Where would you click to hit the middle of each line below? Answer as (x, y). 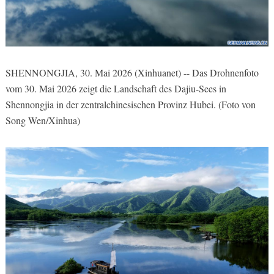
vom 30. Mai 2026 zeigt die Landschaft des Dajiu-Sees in (116, 88)
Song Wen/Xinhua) (43, 120)
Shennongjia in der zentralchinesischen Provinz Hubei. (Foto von (130, 104)
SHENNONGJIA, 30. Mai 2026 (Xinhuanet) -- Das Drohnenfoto (132, 72)
